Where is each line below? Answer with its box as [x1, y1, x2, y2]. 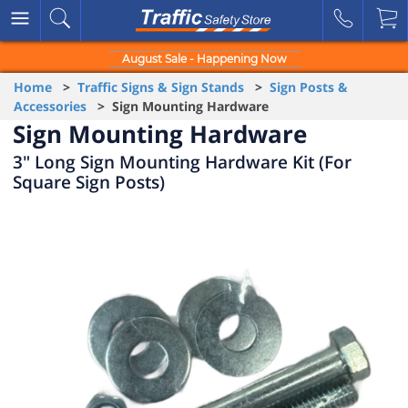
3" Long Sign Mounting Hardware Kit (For [13, 149, 352, 174]
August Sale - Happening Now [121, 52, 287, 66]
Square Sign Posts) [13, 169, 165, 194]
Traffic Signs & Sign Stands [77, 78, 244, 96]
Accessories [14, 97, 87, 115]
